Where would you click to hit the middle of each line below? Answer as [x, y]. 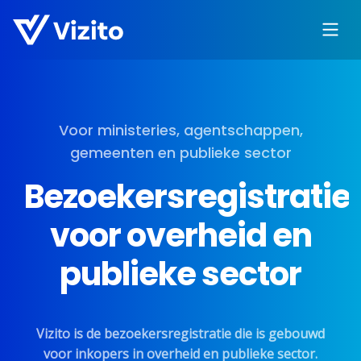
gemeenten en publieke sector [180, 153]
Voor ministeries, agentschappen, [180, 130]
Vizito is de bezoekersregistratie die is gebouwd [180, 334]
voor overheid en [180, 235]
